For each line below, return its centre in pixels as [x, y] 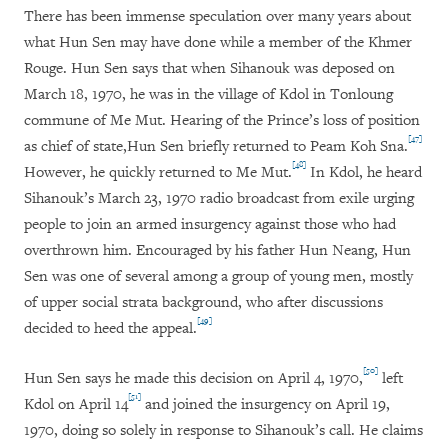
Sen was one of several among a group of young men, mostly [218, 277]
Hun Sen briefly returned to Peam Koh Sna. [267, 147]
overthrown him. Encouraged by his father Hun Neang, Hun [217, 251]
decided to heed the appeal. [110, 329]
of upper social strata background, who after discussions [203, 303]
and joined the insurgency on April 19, [265, 405]
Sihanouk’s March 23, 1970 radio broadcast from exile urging [219, 199]
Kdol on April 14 [76, 405]
